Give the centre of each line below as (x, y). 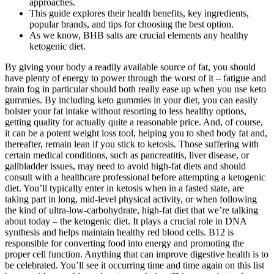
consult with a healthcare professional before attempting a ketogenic (135, 177)
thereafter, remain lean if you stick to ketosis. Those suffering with (132, 144)
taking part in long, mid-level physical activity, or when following (131, 199)
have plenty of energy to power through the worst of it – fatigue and (135, 78)
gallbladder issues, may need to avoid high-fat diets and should (125, 166)
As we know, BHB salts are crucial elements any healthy (139, 35)
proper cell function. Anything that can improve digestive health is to (137, 254)
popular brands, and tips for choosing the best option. (131, 24)
